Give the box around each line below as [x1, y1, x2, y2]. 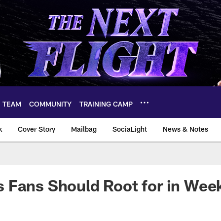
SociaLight [112, 125, 147, 133]
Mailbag [71, 125, 97, 133]
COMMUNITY [29, 99, 72, 108]
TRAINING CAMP [79, 99, 133, 108]
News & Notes [163, 125, 208, 133]
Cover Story [18, 125, 55, 133]
